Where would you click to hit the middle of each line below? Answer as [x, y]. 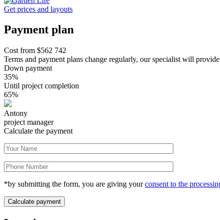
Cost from [20, 51]
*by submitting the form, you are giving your [74, 184]
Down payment [28, 68]
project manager [29, 122]
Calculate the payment [38, 131]
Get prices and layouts [38, 9]
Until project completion [41, 86]
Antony [16, 113]
